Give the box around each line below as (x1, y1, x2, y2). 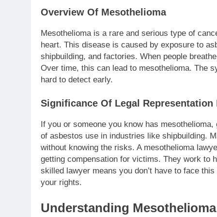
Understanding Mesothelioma (41, 201, 216, 215)
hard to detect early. (41, 75, 113, 84)
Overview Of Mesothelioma (41, 6, 166, 17)
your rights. (41, 178, 82, 187)
